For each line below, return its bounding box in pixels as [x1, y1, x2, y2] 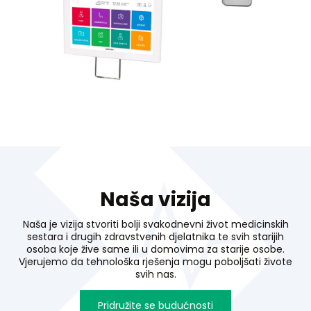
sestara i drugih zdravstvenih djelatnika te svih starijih [27, 229, 284, 244]
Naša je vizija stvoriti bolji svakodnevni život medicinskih [22, 217, 289, 231]
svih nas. [135, 267, 176, 281]
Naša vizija [100, 185, 211, 213]
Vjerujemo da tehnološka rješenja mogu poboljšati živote [19, 254, 292, 269]
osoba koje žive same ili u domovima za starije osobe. [26, 242, 285, 256]
